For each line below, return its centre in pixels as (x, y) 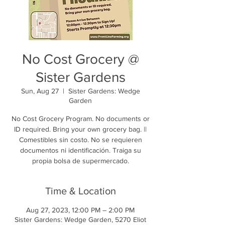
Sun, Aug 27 (40, 91)
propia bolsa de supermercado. (80, 160)
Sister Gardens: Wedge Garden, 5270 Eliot (80, 219)
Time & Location (80, 191)
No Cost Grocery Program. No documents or (80, 118)
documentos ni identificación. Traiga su (80, 150)
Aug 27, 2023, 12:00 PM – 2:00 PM (80, 210)
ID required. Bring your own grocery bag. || (80, 129)
